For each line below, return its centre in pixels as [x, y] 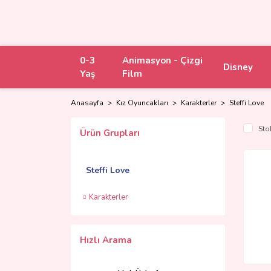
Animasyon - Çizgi [162, 60]
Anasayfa [87, 103]
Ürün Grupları [110, 133]
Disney [238, 67]
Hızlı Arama [106, 240]
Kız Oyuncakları [142, 103]
